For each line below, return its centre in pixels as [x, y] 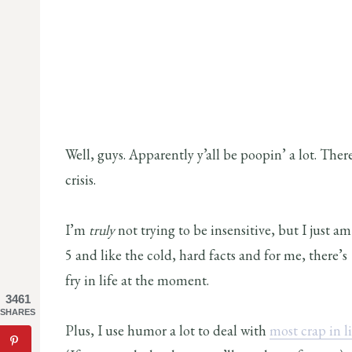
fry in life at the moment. [139, 280]
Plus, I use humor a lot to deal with [167, 330]
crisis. [81, 179]
